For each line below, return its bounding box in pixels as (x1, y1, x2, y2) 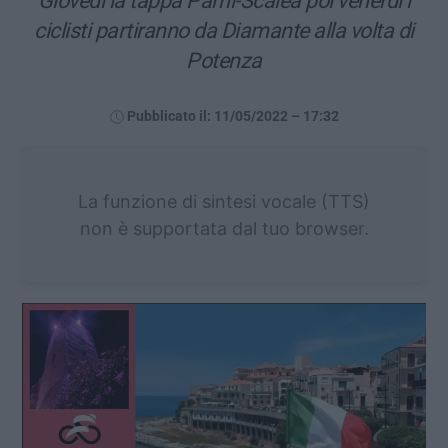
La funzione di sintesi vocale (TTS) (78, 190, 370, 212)
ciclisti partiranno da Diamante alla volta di (34, 17, 414, 43)
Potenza (186, 47, 262, 73)
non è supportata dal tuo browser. (79, 217, 369, 239)
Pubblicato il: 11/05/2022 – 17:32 (126, 107, 339, 125)
